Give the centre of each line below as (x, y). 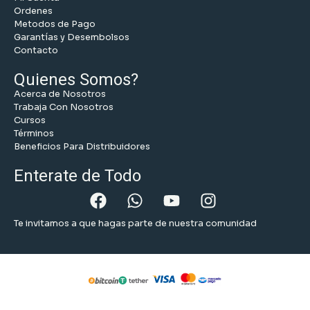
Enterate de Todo (77, 175)
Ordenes (33, 11)
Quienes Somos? (76, 79)
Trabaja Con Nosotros (64, 107)
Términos (34, 133)
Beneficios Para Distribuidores (82, 146)
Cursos (30, 120)
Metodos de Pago (55, 24)
